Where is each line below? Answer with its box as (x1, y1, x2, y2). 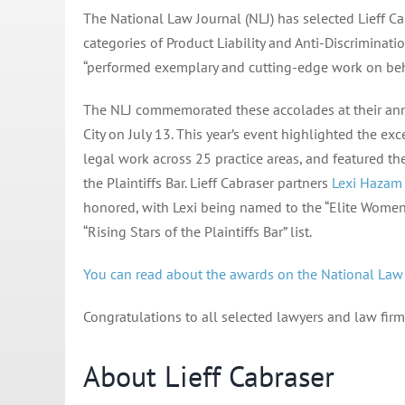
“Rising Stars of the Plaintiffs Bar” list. (82, 221, 312, 240)
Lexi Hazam (331, 173, 402, 192)
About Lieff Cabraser (82, 356, 334, 395)
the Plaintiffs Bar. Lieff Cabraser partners (82, 173, 332, 192)
